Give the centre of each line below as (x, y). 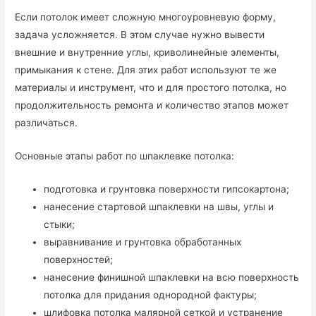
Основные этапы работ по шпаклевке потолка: (125, 156)
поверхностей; (79, 260)
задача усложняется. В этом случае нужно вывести (140, 35)
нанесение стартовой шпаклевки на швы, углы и (159, 207)
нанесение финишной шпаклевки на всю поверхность (172, 278)
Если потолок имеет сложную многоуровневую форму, (146, 17)
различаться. (47, 123)
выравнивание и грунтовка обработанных (143, 242)
